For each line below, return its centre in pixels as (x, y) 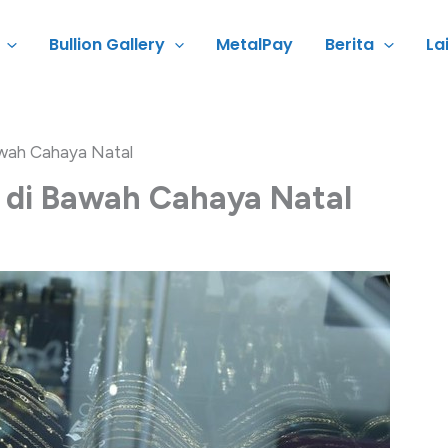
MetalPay (255, 44)
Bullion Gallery (106, 44)
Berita (350, 44)
